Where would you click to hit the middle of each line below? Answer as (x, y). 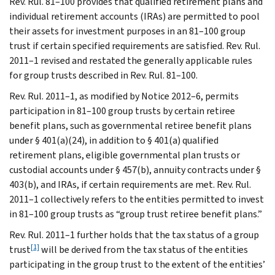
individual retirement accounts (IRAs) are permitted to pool (134, 16)
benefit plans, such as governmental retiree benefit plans (130, 125)
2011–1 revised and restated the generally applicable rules (131, 60)
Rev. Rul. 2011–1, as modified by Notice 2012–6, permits (124, 96)
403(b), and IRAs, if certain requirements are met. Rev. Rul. (130, 184)
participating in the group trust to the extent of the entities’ (137, 264)
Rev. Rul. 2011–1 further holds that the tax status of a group (134, 234)
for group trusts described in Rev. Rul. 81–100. (103, 75)
